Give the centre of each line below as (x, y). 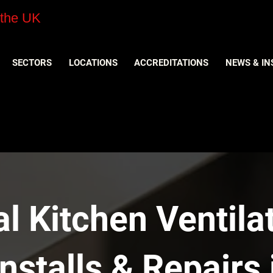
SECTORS (32, 63)
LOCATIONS (93, 63)
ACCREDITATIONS (172, 63)
